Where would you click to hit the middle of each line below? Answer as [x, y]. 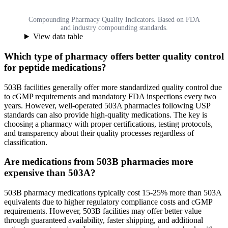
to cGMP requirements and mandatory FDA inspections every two [110, 96]
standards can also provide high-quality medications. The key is [106, 115]
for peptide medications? [55, 67]
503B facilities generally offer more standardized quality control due [113, 87]
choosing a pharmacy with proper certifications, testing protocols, [108, 124]
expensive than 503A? [50, 173]
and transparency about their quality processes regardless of [99, 133]
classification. [26, 142]
